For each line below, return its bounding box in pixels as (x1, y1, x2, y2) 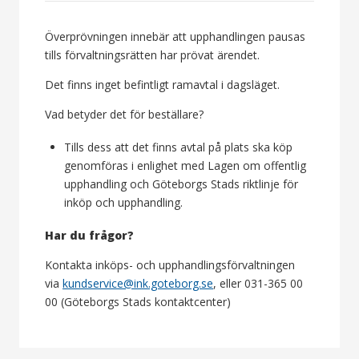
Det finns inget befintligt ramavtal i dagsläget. (45, 77, 280, 92)
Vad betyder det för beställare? (45, 107, 204, 122)
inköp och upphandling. (64, 195, 183, 210)
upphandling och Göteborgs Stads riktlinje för (64, 176, 298, 192)
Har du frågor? (45, 228, 134, 243)
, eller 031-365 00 (213, 276, 303, 291)
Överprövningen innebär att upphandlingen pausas (45, 29, 305, 44)
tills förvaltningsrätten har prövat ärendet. (45, 47, 260, 63)
